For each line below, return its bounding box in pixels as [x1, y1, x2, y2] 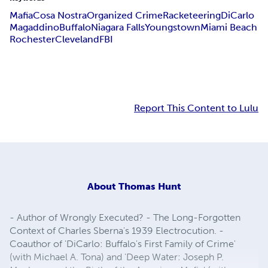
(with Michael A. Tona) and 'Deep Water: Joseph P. [10, 251, 224, 263]
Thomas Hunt [118, 180, 181, 192]
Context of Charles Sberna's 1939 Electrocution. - [10, 224, 224, 236]
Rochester [10, 33, 55, 45]
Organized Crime [87, 10, 163, 22]
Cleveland [55, 33, 99, 45]
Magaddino [10, 22, 59, 33]
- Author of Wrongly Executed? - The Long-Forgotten [10, 211, 240, 223]
